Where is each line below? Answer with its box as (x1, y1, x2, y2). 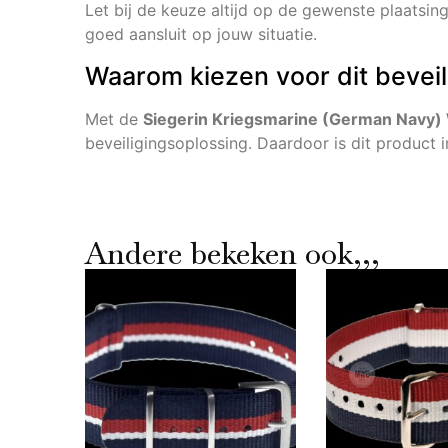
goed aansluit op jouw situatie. (85, 24, 318, 45)
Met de (85, 108, 144, 129)
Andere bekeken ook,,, (85, 233, 381, 273)
